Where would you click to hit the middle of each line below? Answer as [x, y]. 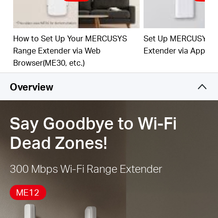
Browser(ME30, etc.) [49, 63]
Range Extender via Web [57, 51]
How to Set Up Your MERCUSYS [70, 38]
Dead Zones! [59, 143]
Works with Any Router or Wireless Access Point [108, 23]
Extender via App [174, 51]
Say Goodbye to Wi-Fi [93, 123]
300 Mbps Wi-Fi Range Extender [86, 168]
